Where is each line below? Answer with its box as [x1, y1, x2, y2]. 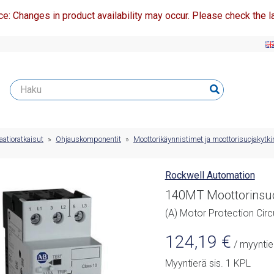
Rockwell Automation [165, 169, 255, 182]
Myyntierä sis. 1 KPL [165, 257, 251, 270]
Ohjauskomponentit [56, 135, 121, 144]
